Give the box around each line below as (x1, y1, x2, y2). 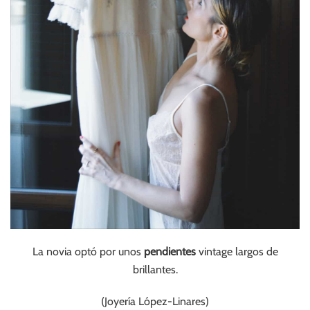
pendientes (143, 245, 196, 259)
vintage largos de (195, 245, 278, 259)
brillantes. (132, 263, 178, 277)
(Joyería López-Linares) (101, 295, 209, 309)
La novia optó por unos (32, 245, 144, 259)
